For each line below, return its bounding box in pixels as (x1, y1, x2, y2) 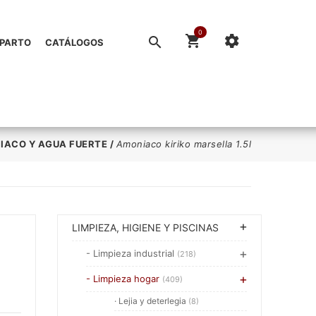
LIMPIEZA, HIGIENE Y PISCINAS (72, 221, 219, 233)
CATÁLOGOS (44, 37, 104, 48)
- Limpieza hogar (86, 273, 162, 284)
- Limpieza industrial (86, 248, 177, 259)
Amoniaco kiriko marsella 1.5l (116, 138, 251, 150)
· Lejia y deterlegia (114, 296, 188, 306)
